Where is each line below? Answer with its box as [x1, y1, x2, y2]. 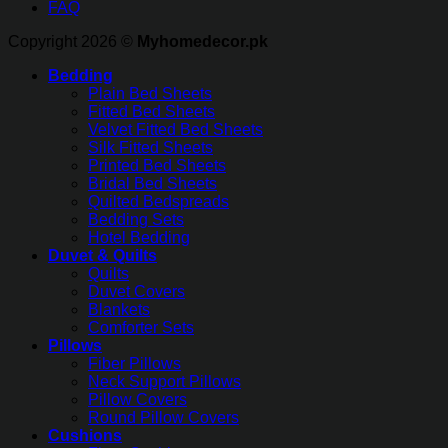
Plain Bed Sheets [88, 85, 212, 103]
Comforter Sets [88, 319, 194, 337]
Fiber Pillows [88, 355, 181, 373]
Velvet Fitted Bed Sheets [88, 121, 263, 139]
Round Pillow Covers [88, 409, 239, 427]
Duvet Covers [88, 283, 185, 301]
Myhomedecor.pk [137, 33, 268, 51]
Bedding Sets [88, 211, 184, 229]
